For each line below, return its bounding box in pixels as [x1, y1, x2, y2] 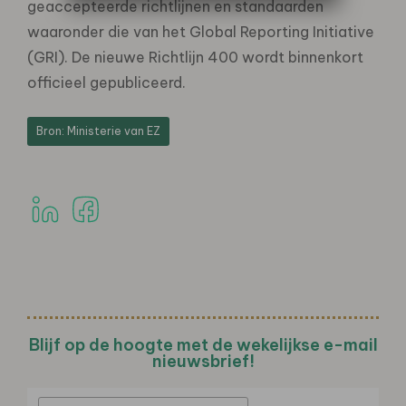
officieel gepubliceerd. [27, 72, 186, 92]
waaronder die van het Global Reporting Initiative [27, 22, 374, 41]
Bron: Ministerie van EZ [36, 123, 160, 138]
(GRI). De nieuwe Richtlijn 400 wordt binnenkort [27, 47, 363, 66]
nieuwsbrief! [151, 350, 255, 372]
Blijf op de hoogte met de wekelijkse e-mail [28, 333, 378, 355]
